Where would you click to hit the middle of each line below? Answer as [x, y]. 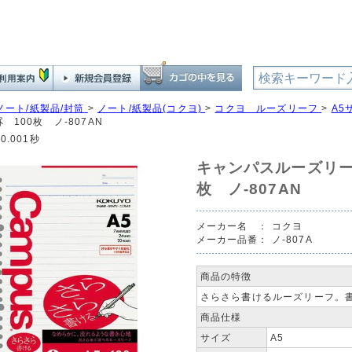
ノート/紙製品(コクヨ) [150, 108]
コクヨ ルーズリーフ [267, 108]
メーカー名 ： [232, 226]
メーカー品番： [232, 239]
